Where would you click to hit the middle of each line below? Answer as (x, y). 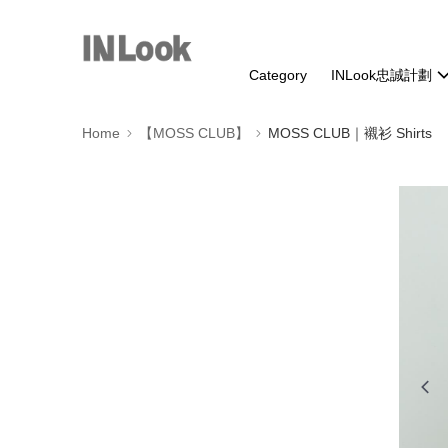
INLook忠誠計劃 (382, 75)
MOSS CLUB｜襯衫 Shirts (350, 133)
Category (278, 75)
